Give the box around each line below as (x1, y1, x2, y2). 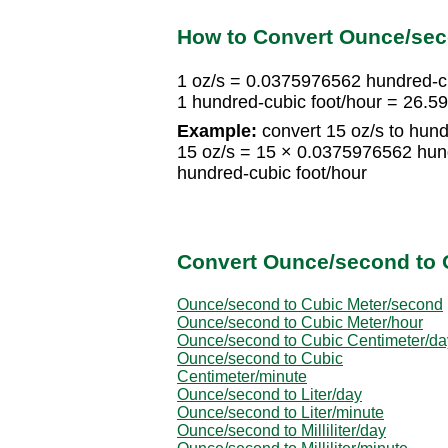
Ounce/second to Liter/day (177, 385, 362, 403)
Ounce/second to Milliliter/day (177, 421, 386, 439)
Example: (177, 121, 257, 142)
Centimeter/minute (177, 367, 307, 385)
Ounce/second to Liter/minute (177, 403, 384, 421)
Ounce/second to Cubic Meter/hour (177, 313, 423, 331)
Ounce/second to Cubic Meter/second (177, 295, 443, 313)
